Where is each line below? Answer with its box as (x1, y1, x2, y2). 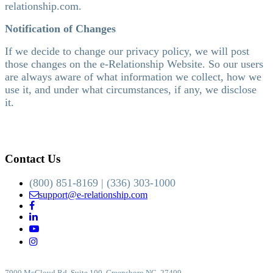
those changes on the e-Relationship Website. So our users (5, 57, 263, 70)
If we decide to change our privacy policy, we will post (5, 44, 249, 57)
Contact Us (5, 152, 60, 165)
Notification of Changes (5, 22, 116, 35)
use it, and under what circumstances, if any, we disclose (5, 83, 257, 96)
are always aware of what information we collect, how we (5, 70, 261, 83)
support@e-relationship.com (39, 190, 147, 200)
